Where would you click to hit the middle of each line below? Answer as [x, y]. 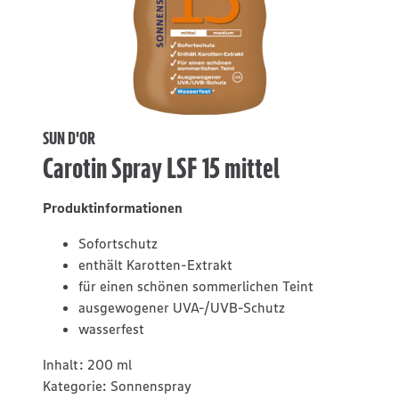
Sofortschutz [118, 243]
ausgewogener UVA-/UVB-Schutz [182, 307]
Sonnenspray [151, 386]
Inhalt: [63, 364]
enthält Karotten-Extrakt [155, 265]
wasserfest [111, 329]
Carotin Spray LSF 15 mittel [161, 168]
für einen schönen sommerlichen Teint [196, 286]
